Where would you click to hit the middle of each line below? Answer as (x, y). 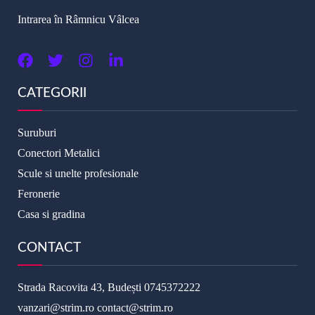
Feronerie (39, 194)
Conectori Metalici (59, 153)
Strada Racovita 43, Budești (81, 288)
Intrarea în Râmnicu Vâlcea (78, 20)
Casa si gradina (51, 214)
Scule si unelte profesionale (78, 174)
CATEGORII (52, 94)
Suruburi (37, 133)
